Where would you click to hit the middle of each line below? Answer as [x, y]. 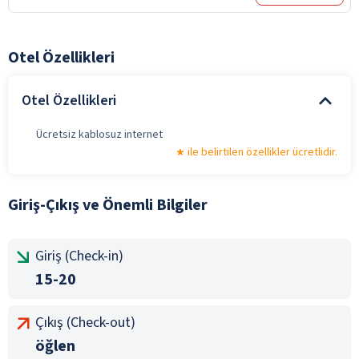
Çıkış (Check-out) [85, 322]
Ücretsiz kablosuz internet [99, 134]
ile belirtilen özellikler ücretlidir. [262, 152]
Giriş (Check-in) [79, 256]
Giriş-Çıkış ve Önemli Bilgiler [108, 205]
